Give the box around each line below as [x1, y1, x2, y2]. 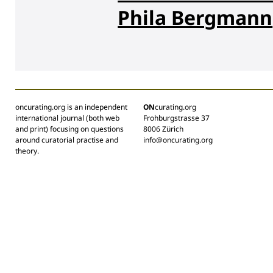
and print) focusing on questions [15, 123, 124, 134]
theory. [15, 145, 39, 156]
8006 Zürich [143, 123, 183, 134]
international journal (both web [15, 112, 119, 123]
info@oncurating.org [143, 134, 213, 145]
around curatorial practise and [15, 134, 118, 145]
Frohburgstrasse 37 [143, 112, 210, 123]
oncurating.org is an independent [15, 101, 127, 112]
